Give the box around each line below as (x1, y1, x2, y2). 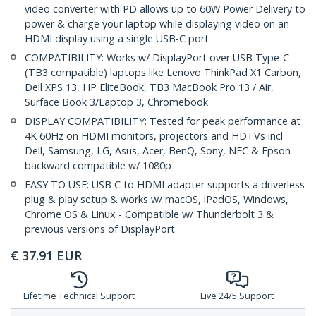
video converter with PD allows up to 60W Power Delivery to (25, 2, 305, 16)
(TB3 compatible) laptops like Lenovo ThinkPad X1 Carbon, (25, 66, 301, 80)
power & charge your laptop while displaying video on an (25, 17, 289, 31)
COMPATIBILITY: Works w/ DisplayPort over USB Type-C (25, 51, 289, 65)
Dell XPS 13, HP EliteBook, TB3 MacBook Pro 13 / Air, (25, 80, 274, 95)
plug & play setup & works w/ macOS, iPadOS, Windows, (25, 193, 288, 207)
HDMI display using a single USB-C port (25, 32, 209, 46)
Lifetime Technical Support (23, 290, 135, 303)
